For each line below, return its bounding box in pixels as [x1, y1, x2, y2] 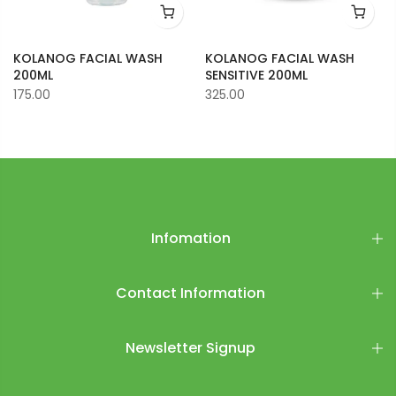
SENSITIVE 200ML [204, 65, 308, 84]
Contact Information [116, 282, 265, 303]
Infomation [150, 227, 231, 248]
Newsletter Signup [126, 337, 255, 358]
